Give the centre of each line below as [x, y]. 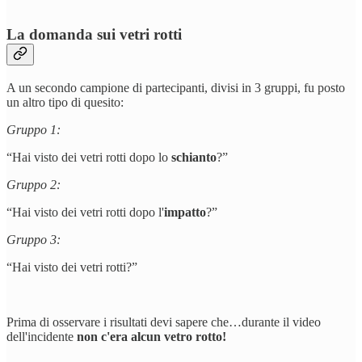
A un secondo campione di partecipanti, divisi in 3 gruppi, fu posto [176, 88]
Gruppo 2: [34, 185]
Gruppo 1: [34, 130]
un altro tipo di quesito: [65, 103]
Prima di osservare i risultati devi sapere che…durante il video [164, 322]
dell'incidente [42, 337]
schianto [194, 158]
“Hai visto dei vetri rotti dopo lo [89, 158]
